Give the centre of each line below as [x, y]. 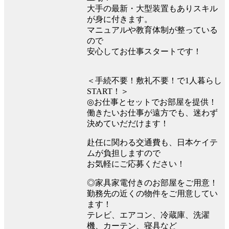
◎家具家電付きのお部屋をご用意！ [152, 182]
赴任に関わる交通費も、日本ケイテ [152, 142]
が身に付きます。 [120, 19]
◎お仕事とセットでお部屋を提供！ [152, 102]
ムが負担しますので [124, 153]
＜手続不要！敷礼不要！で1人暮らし [154, 80]
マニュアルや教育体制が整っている [152, 30]
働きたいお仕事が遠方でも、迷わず [152, 112]
